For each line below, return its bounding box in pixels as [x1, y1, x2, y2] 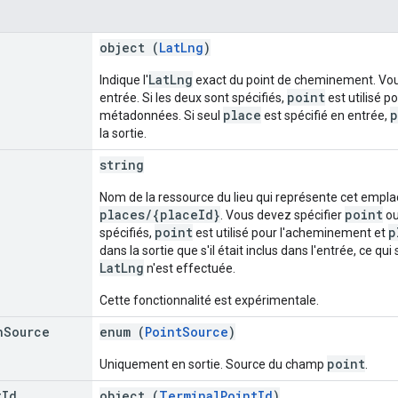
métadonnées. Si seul [99, 107, 223, 123]
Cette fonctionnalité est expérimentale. [99, 292, 319, 307]
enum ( [99, 322, 145, 340]
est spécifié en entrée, [261, 107, 390, 123]
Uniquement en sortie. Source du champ [99, 356, 327, 371]
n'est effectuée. [144, 260, 235, 275]
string [99, 155, 144, 173]
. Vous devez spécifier [220, 207, 345, 222]
